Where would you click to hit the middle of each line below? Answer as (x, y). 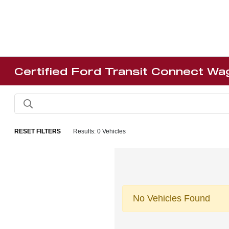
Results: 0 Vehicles (100, 131)
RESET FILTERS (38, 131)
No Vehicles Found (171, 198)
